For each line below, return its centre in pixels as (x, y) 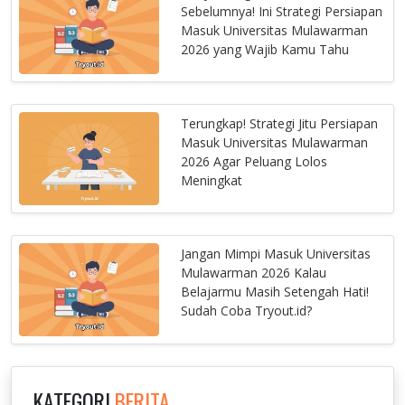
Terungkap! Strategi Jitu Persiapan (280, 123)
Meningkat (212, 180)
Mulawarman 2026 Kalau (254, 273)
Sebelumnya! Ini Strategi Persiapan (282, 11)
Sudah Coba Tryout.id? (247, 311)
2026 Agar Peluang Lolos (254, 161)
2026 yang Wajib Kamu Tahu (265, 49)
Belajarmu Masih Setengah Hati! (275, 292)
